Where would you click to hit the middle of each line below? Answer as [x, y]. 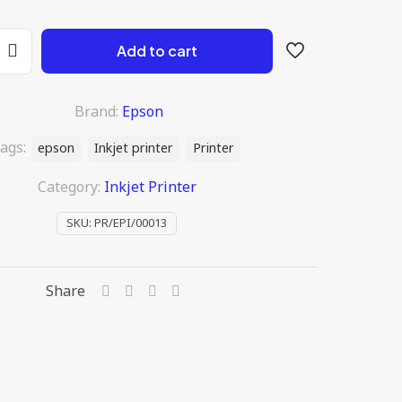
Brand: [98, 112]
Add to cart [157, 51]
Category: [70, 188]
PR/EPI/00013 [131, 223]
